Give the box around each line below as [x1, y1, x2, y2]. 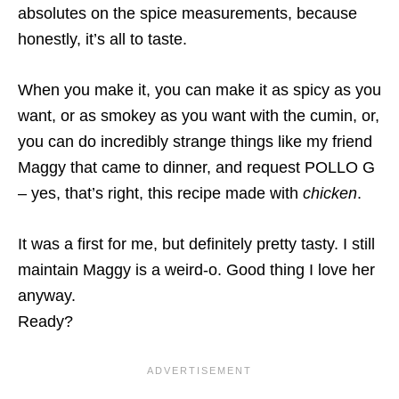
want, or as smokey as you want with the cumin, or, [18, 107, 379, 126]
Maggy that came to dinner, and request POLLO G [18, 159, 375, 177]
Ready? [18, 313, 73, 331]
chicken [303, 184, 357, 203]
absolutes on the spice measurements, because [18, 4, 357, 23]
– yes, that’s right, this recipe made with [18, 184, 303, 203]
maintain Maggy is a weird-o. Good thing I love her [18, 261, 375, 280]
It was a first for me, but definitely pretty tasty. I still [18, 235, 375, 254]
